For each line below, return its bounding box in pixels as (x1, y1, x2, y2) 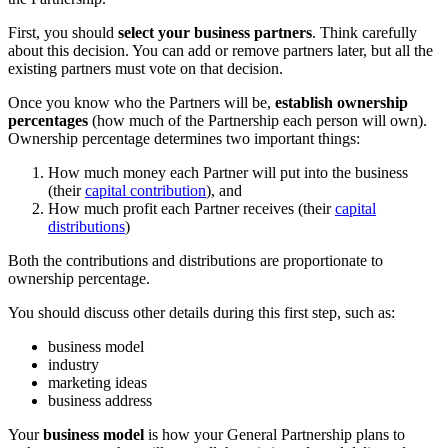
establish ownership (275, 93, 408, 111)
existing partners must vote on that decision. (8, 59, 283, 77)
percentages (8, 111, 88, 129)
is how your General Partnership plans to (144, 425, 405, 443)
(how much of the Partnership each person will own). (88, 111, 427, 129)
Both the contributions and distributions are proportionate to (8, 251, 383, 269)
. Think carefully (312, 23, 417, 41)
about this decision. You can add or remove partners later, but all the (8, 41, 433, 59)
